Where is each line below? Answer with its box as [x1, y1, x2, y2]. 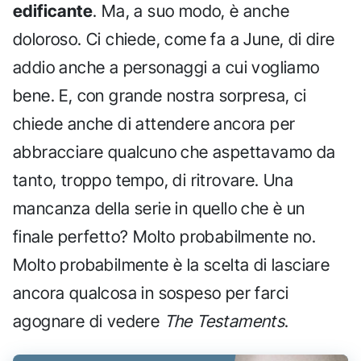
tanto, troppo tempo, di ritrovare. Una [13, 169, 294, 190]
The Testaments [164, 310, 285, 331]
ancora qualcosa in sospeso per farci [13, 282, 289, 303]
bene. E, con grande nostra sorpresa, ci [13, 85, 307, 106]
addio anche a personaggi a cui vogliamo [13, 56, 320, 77]
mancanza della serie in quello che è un [13, 197, 305, 218]
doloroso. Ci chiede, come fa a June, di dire [13, 28, 335, 49]
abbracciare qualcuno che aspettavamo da [13, 141, 336, 162]
